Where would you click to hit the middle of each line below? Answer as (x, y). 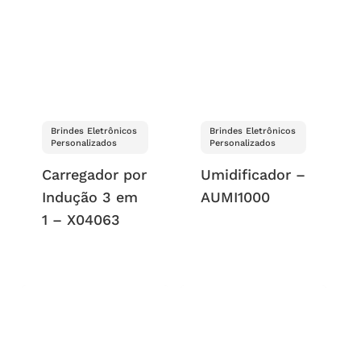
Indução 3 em (90, 197)
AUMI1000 (235, 197)
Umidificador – (253, 175)
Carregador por (95, 175)
